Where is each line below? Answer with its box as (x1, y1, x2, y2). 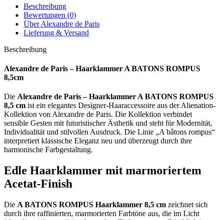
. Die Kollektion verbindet (111, 110, 192, 119)
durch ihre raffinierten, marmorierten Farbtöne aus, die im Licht (4, 209, 199, 218)
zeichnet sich (166, 200, 208, 209)
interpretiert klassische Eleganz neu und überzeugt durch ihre (4, 137, 192, 145)
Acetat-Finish (4, 177, 72, 191)
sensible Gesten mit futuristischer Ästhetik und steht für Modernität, (4, 119, 212, 128)
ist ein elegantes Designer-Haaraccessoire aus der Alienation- (26, 101, 216, 110)
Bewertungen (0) (24, 10, 76, 19)
